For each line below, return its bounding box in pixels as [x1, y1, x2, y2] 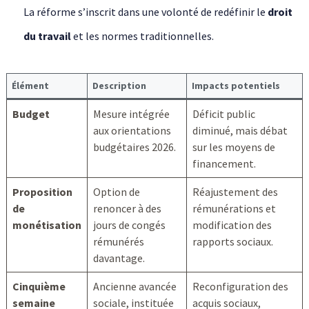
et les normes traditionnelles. [70, 29, 214, 43]
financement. [192, 156, 256, 170]
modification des [192, 217, 272, 232]
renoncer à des [92, 201, 161, 215]
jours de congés [92, 217, 166, 232]
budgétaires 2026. [92, 139, 176, 154]
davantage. [92, 250, 145, 265]
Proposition [12, 184, 72, 199]
